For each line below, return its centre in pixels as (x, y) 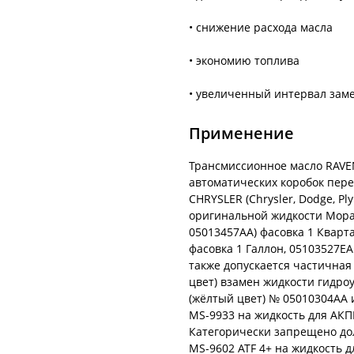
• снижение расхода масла (261, 27)
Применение (241, 133)
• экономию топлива (244, 60)
